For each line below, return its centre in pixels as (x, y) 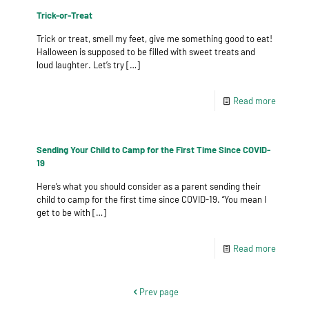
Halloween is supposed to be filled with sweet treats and (146, 52)
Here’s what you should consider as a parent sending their (149, 186)
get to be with (63, 212)
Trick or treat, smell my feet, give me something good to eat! (154, 39)
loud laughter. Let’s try (80, 65)
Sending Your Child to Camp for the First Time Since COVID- (153, 150)
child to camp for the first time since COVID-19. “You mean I (151, 199)
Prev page (159, 292)
